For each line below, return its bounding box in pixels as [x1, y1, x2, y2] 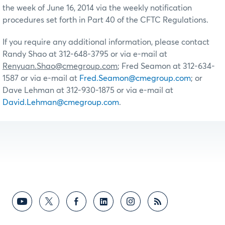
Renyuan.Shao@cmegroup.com [3, 62, 118, 70]
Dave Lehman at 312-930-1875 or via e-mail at [3, 86, 173, 94]
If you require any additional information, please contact [3, 38, 209, 46]
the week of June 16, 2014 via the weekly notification [3, 4, 192, 12]
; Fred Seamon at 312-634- [118, 62, 215, 70]
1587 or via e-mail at [3, 74, 79, 82]
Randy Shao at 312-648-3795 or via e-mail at [3, 50, 167, 58]
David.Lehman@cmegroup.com [3, 98, 119, 106]
